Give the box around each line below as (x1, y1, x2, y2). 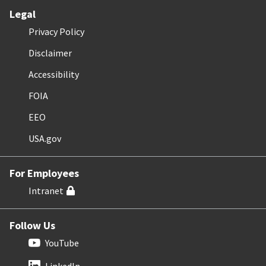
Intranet (28, 184, 64, 197)
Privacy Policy (28, 25, 84, 37)
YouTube (45, 236, 79, 249)
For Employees (9, 166, 79, 180)
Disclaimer (28, 46, 72, 59)
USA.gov (28, 132, 61, 144)
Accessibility (28, 68, 79, 80)
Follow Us (9, 218, 55, 232)
